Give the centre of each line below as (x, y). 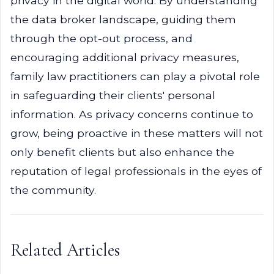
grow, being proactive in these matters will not (137, 133)
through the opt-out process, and (102, 38)
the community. (53, 190)
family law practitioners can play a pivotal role (135, 76)
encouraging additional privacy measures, (125, 57)
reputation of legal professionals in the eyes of (136, 171)
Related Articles (65, 250)
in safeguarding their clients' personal (113, 95)
